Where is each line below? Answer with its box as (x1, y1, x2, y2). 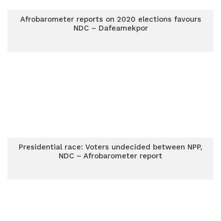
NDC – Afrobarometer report (59, 151, 162, 160)
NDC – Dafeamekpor (73, 24, 148, 33)
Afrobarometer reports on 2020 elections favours (20, 15, 201, 24)
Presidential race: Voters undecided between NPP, (19, 143, 202, 151)
